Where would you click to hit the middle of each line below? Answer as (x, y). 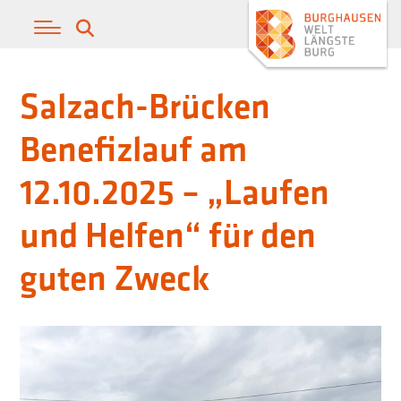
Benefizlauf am (134, 149)
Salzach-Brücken (145, 106)
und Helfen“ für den (168, 235)
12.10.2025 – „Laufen (175, 192)
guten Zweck (115, 277)
